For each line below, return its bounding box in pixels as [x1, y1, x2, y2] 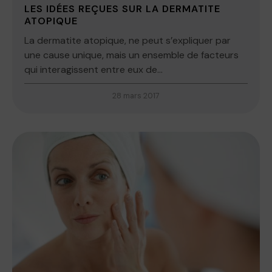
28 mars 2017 [112, 90, 160, 101]
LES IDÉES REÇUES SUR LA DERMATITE [24, 2, 220, 16]
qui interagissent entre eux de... [24, 63, 163, 76]
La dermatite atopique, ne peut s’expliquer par [24, 34, 231, 47]
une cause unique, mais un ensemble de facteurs [24, 49, 239, 62]
